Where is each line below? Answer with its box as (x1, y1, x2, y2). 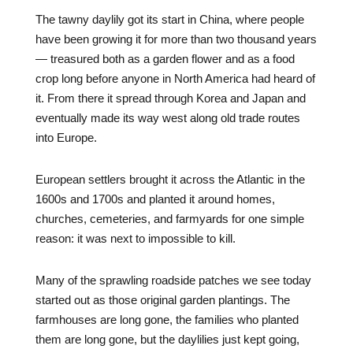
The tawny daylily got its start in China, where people (35, 13, 304, 26)
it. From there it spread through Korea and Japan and (35, 91, 306, 105)
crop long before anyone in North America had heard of (35, 72, 315, 85)
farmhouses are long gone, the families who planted (35, 313, 299, 326)
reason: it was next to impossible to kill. (35, 232, 236, 245)
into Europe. (35, 131, 97, 144)
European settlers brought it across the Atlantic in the (35, 173, 305, 186)
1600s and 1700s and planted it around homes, (35, 192, 275, 206)
